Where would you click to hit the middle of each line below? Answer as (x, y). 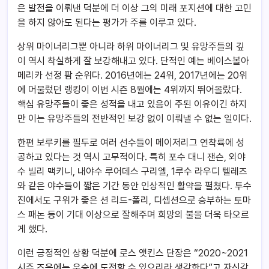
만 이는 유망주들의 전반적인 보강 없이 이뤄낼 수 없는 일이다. (134, 119)
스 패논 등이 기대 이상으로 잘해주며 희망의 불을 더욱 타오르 (133, 215)
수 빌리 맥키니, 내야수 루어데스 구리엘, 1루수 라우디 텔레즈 (132, 172)
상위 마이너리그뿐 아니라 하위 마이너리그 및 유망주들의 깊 (131, 47)
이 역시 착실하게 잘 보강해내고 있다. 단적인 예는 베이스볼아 (133, 61)
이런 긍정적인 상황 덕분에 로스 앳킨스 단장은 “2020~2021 (133, 253)
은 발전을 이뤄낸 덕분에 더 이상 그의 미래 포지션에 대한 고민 (134, 8)
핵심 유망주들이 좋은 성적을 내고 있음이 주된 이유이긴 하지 (132, 104)
